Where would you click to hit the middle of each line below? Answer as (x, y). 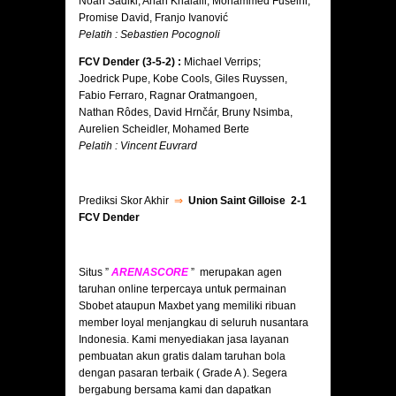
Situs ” (95, 273)
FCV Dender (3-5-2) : (130, 62)
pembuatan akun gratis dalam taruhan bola (182, 357)
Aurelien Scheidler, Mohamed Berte (164, 129)
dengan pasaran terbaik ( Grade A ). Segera (183, 373)
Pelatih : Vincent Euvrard (138, 146)
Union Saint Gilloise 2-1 (247, 201)
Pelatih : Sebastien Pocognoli (149, 35)
